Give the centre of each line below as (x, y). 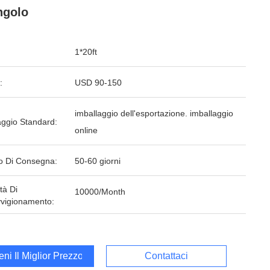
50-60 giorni (98, 161)
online (86, 130)
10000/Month (100, 192)
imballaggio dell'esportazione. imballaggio (154, 113)
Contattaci (166, 256)
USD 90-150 (98, 83)
